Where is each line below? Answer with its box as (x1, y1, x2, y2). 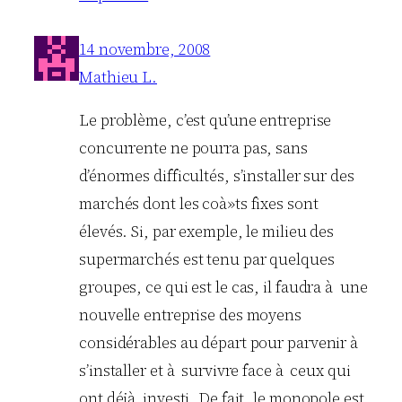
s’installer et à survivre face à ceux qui (79, 360, 351, 382)
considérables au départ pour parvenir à (79, 332, 362, 354)
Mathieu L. (79, 66, 157, 88)
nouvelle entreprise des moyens (79, 304, 301, 327)
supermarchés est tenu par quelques (79, 249, 335, 271)
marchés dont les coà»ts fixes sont (79, 193, 319, 215)
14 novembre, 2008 (79, 38, 211, 60)
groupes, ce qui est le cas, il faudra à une (79, 276, 368, 299)
